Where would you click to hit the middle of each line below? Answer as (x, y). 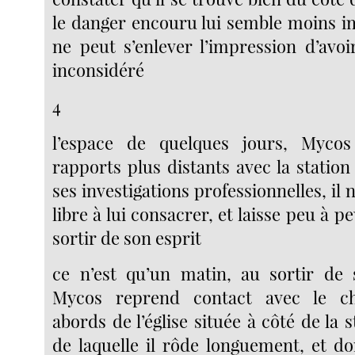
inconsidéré (99, 70)
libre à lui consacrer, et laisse (166, 214)
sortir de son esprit (127, 237)
